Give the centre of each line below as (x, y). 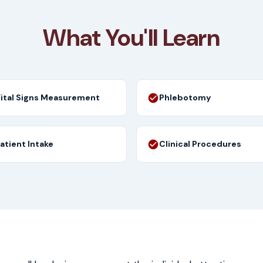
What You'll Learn (131, 38)
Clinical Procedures (200, 144)
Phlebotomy (185, 97)
